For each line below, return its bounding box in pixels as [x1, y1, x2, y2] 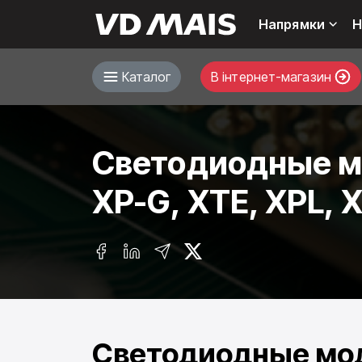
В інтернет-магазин [211, 69, 331, 86]
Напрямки [259, 16, 325, 33]
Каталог [122, 69, 170, 86]
